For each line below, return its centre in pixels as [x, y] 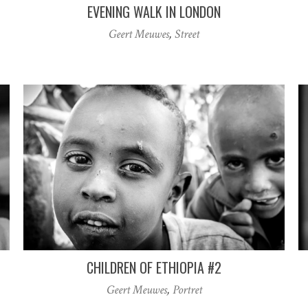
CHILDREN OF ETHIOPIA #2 [154, 267]
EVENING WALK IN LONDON [154, 12]
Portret [187, 289]
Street [187, 34]
